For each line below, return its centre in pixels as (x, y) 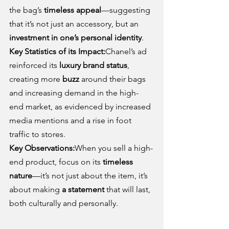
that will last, (128, 190)
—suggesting (127, 10)
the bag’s (27, 10)
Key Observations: (42, 148)
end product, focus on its (56, 162)
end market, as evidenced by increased (81, 107)
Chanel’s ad (127, 52)
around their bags (113, 79)
